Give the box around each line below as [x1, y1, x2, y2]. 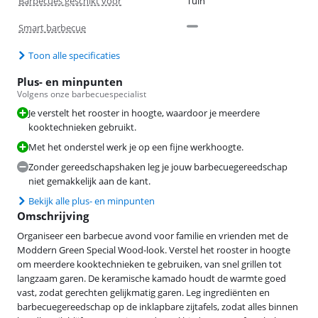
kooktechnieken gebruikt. [28, 120, 136, 133]
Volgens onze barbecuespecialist [17, 87, 146, 100]
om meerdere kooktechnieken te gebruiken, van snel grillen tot [17, 257, 282, 270]
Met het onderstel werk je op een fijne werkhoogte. [28, 140, 243, 153]
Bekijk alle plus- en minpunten [28, 194, 155, 207]
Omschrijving [17, 208, 89, 223]
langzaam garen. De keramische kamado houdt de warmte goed [17, 271, 286, 285]
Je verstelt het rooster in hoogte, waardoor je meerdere [28, 106, 260, 119]
